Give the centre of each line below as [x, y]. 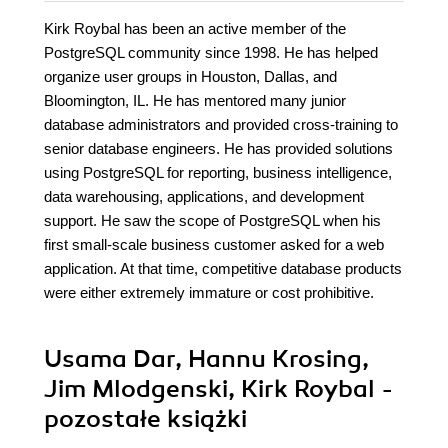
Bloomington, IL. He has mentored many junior [195, 101]
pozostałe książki [145, 419]
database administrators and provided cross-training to [221, 125]
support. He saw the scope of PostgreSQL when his [212, 221]
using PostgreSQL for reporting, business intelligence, [218, 173]
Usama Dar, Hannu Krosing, [206, 359]
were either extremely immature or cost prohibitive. [209, 293]
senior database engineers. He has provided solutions [218, 149]
